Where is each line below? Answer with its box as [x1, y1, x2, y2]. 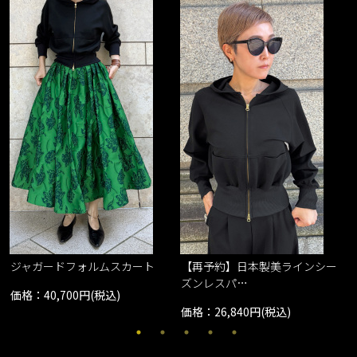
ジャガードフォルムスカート [10, 258, 155, 275]
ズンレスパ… [181, 275, 249, 292]
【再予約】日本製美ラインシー [181, 258, 338, 275]
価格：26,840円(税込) [181, 304, 292, 320]
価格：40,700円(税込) [10, 287, 121, 304]
